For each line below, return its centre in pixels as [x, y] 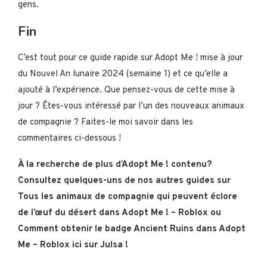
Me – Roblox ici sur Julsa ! [73, 245]
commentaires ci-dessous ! [69, 138]
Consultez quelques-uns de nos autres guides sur [124, 181]
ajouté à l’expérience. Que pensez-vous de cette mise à [126, 90]
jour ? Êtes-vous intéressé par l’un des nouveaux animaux [131, 106]
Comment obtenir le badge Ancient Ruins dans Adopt [132, 229]
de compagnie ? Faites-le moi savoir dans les [105, 122]
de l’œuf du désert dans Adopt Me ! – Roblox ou [119, 213]
